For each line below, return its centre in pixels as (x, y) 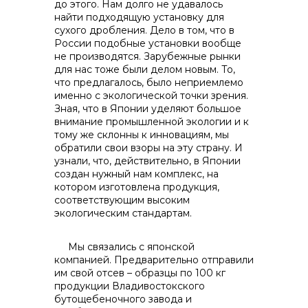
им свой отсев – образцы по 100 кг (140, 273)
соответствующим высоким (122, 200)
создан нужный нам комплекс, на (136, 174)
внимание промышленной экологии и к (152, 122)
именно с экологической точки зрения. (151, 96)
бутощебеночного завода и (123, 299)
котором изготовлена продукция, (137, 187)
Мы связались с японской (124, 247)
